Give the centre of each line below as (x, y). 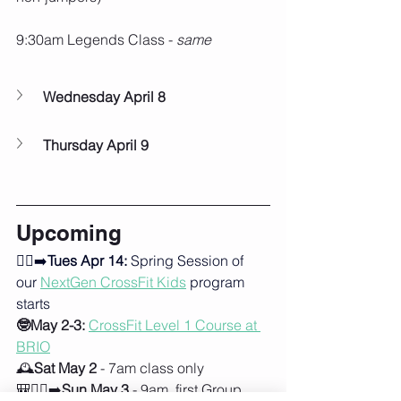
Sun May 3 (95, 389)
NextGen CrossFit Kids (113, 282)
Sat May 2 (65, 367)
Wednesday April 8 (104, 96)
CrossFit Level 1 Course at (175, 324)
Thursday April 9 (96, 145)
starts (33, 303)
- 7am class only (150, 367)
